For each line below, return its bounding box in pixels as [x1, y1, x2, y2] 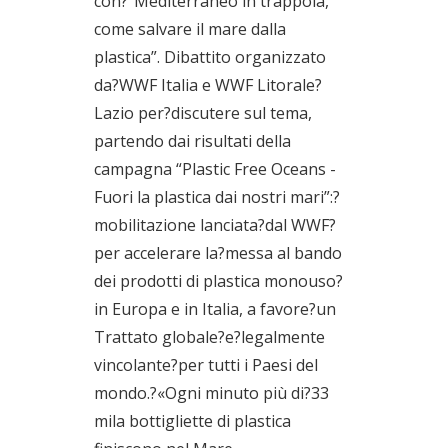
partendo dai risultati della [94, 129, 291, 152]
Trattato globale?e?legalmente [94, 325, 325, 348]
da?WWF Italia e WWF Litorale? [94, 73, 322, 96]
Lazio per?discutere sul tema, [94, 101, 312, 124]
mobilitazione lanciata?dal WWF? [94, 213, 336, 236]
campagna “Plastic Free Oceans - [94, 157, 336, 180]
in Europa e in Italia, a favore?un [94, 297, 336, 320]
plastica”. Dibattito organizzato [94, 45, 326, 68]
